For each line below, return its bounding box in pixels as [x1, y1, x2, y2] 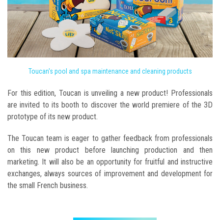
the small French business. [7, 180, 88, 190]
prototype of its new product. [7, 111, 98, 121]
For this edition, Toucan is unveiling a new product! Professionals [7, 88, 213, 98]
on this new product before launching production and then [7, 145, 213, 155]
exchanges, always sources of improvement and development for [7, 168, 213, 178]
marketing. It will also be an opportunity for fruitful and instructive [7, 157, 213, 166]
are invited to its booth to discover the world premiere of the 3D [7, 100, 213, 110]
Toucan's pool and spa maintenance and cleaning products [28, 67, 192, 75]
